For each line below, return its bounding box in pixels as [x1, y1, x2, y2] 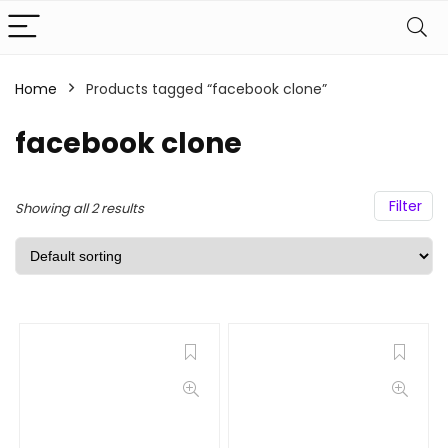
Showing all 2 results [15, 199, 144, 218]
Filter [385, 196, 422, 216]
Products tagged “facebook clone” [86, 79, 327, 99]
